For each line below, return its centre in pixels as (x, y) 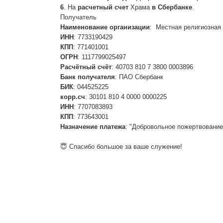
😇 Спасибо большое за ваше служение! (121, 147)
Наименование (84, 27)
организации (129, 27)
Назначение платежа (93, 127)
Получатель (78, 17)
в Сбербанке (172, 7)
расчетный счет (103, 7)
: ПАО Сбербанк (139, 77)
